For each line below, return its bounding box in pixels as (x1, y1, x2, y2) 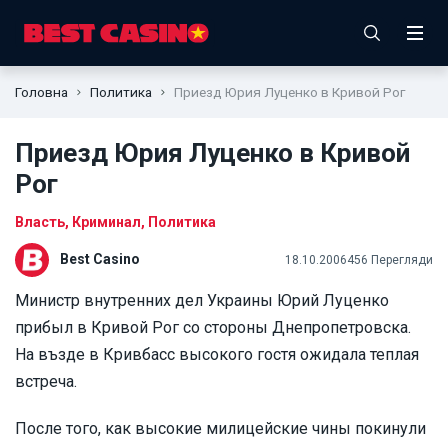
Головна (15, 84, 68, 100)
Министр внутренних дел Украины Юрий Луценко (15, 291, 389, 310)
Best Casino (60, 250, 140, 267)
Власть (15, 214, 65, 230)
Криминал (72, 214, 141, 230)
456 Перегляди (347, 252, 433, 267)
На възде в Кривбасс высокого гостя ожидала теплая (15, 345, 419, 364)
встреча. (15, 372, 77, 391)
